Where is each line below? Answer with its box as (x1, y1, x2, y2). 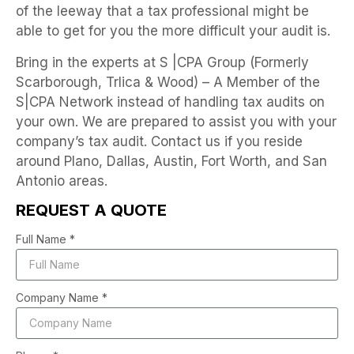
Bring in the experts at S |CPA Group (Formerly (16, 54, 309, 70)
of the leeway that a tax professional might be (16, 3, 309, 20)
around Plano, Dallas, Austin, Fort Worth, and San (16, 153, 327, 169)
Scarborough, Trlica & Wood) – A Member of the (16, 73, 320, 90)
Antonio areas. (16, 172, 107, 189)
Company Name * (16, 290, 107, 304)
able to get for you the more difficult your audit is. (16, 23, 330, 40)
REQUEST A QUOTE (16, 200, 167, 220)
